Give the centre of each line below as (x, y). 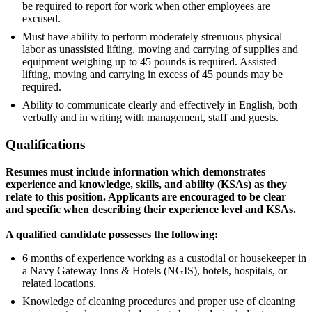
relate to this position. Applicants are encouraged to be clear (146, 196)
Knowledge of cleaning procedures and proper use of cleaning (159, 301)
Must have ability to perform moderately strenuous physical (152, 37)
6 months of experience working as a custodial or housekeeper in (164, 258)
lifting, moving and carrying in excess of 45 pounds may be (153, 75)
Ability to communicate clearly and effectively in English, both (160, 105)
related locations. (59, 283)
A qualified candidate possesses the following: (112, 234)
